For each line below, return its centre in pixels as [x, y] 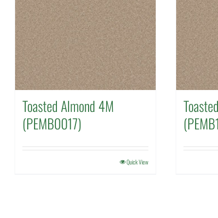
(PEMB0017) [52, 123]
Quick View [137, 162]
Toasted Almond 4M [68, 106]
